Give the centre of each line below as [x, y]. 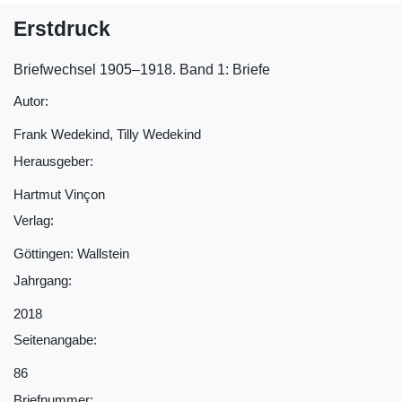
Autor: [31, 101]
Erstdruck [62, 29]
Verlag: [34, 220]
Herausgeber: [53, 161]
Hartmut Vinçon [59, 194]
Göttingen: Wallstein [71, 253]
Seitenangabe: [55, 340]
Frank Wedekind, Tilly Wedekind [107, 134]
